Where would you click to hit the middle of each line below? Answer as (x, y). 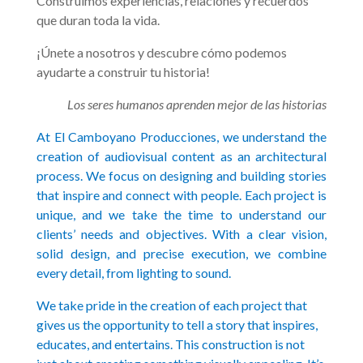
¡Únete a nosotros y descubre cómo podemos (161, 52)
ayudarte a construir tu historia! (123, 72)
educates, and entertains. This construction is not (170, 344)
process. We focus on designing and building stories (181, 175)
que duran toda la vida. (98, 20)
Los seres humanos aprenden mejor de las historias (197, 104)
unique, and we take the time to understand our (181, 214)
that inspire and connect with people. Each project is (181, 195)
